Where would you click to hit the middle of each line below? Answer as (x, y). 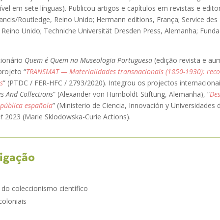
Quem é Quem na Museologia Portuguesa (88, 60)
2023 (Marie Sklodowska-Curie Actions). (67, 116)
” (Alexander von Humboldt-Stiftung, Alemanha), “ (131, 94)
